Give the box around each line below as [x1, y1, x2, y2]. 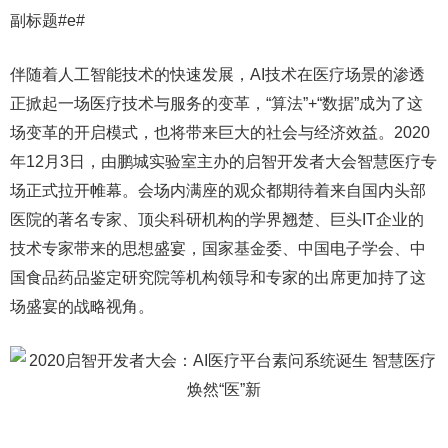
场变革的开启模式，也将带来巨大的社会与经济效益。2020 [10, 124, 430, 141]
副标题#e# [10, 12, 85, 29]
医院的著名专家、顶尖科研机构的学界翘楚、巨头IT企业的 [10, 211, 424, 228]
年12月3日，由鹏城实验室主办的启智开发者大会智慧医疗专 [10, 153, 437, 170]
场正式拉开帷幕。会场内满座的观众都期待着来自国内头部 [10, 182, 426, 199]
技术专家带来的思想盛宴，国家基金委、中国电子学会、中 [10, 240, 426, 257]
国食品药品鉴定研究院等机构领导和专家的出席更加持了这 [10, 269, 426, 286]
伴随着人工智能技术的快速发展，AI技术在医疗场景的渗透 [10, 66, 425, 83]
